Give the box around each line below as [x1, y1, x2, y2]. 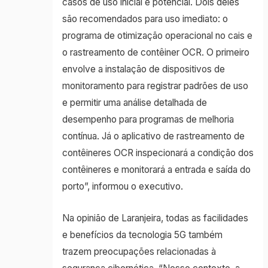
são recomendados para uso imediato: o [62, 13, 228, 25]
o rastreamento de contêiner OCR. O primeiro [62, 46, 249, 58]
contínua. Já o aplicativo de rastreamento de [62, 130, 245, 142]
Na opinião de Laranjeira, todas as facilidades [62, 212, 248, 224]
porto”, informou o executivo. [62, 180, 183, 192]
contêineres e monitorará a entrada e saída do [62, 163, 251, 175]
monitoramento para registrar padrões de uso [62, 80, 248, 92]
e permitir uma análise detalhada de [62, 96, 207, 108]
